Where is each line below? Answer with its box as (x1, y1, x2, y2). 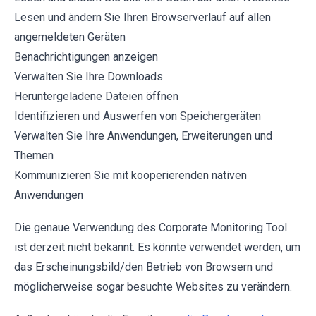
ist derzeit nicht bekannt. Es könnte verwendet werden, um (14, 240, 300, 254)
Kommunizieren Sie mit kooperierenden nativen (14, 168, 247, 182)
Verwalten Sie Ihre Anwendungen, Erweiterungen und (14, 128, 272, 142)
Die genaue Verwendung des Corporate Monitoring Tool (14, 220, 287, 234)
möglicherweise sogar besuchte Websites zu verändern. (14, 279, 292, 293)
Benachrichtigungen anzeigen (14, 49, 158, 63)
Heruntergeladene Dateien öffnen (14, 89, 178, 103)
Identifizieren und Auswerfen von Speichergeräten (14, 109, 261, 123)
